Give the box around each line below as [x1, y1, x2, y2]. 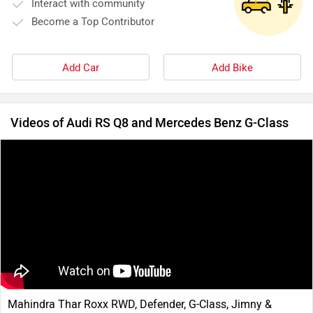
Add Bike [212, 61, 253, 74]
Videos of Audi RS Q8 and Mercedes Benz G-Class [10, 115, 289, 131]
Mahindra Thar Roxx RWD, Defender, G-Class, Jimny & [8, 297, 272, 311]
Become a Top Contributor [31, 15, 154, 28]
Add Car [62, 61, 99, 74]
